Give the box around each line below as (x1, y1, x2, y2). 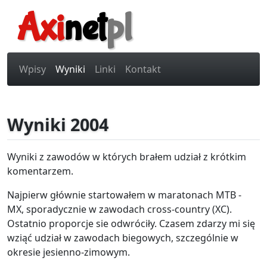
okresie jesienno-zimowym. (7, 246, 130, 259)
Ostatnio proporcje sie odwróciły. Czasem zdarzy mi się (7, 217, 255, 230)
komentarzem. (7, 164, 73, 178)
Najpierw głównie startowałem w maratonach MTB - (7, 188, 241, 201)
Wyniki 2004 (7, 113, 108, 136)
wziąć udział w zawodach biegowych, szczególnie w (7, 231, 238, 244)
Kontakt (125, 63, 161, 76)
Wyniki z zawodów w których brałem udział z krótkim (7, 150, 246, 163)
